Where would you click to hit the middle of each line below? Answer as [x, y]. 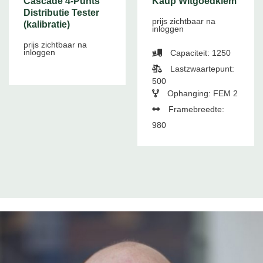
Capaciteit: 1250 [199, 53]
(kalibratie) [46, 25]
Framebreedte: [195, 109]
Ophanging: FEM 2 [201, 93]
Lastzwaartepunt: [201, 69]
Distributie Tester [61, 13]
